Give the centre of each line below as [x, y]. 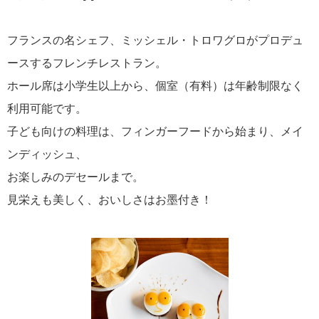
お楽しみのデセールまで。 [75, 177]
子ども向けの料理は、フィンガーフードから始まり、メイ [155, 131]
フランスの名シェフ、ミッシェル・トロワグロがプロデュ [155, 40]
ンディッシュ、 [47, 154]
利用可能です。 [47, 109]
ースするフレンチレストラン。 [87, 63]
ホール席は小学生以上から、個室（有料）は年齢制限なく [155, 86]
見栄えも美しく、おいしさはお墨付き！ [110, 200]
